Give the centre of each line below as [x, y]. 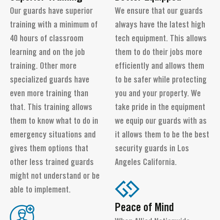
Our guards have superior [51, 12]
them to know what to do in [54, 122]
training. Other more [43, 67]
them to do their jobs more [159, 53]
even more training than [49, 94]
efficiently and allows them [160, 67]
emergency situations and [53, 135]
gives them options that [49, 149]
